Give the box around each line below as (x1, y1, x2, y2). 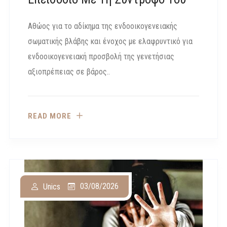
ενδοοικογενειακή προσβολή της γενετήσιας (28, 52, 174, 62)
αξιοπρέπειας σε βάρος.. (28, 67, 110, 77)
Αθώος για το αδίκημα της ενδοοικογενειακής (28, 21, 177, 31)
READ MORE (28, 111, 71, 121)
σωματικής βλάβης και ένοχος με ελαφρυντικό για (28, 36, 193, 47)
